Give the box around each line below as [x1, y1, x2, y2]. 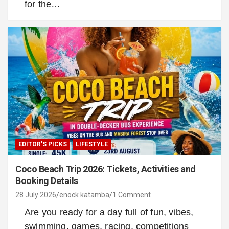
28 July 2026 [15, 190, 56, 199]
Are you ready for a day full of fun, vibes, [25, 207, 194, 217]
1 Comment [112, 190, 151, 199]
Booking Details [15, 175, 78, 186]
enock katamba [59, 190, 109, 199]
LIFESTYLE [76, 140, 108, 148]
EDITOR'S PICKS [18, 140, 67, 148]
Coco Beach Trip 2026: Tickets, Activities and [15, 163, 196, 174]
